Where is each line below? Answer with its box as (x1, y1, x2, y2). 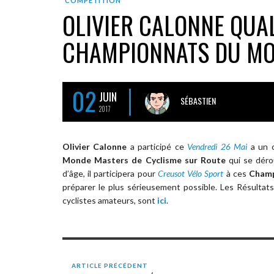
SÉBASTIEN (180, 94, 216, 107)
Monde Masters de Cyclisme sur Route (62, 154, 226, 165)
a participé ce (127, 141, 188, 152)
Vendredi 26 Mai (187, 141, 248, 152)
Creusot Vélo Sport (157, 168, 224, 179)
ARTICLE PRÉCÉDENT (72, 261, 148, 269)
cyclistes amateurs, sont (62, 194, 157, 206)
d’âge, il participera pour (62, 168, 158, 179)
